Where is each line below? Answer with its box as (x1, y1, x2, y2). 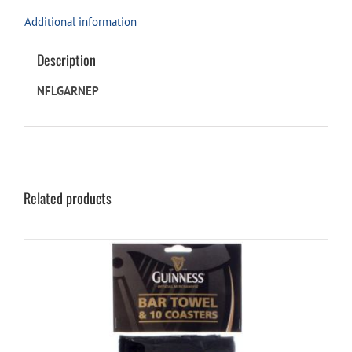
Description (36, 49, 96, 70)
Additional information (24, 13, 137, 29)
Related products (24, 188, 112, 209)
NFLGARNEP (36, 82, 99, 98)
